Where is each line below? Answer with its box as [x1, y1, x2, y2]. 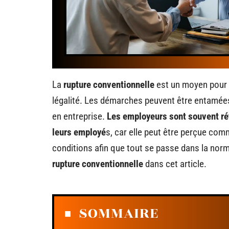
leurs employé [52, 126, 106, 138]
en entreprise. [52, 110, 105, 122]
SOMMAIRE [79, 202, 158, 224]
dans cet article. [143, 158, 207, 170]
